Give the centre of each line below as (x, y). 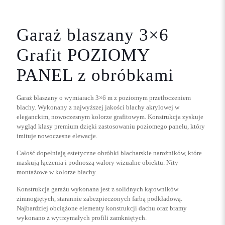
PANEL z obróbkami (95, 75)
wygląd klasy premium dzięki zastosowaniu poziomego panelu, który (111, 126)
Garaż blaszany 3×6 (93, 35)
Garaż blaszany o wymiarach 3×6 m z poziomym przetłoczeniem (104, 97)
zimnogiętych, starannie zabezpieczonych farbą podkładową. (99, 198)
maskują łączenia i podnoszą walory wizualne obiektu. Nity (97, 162)
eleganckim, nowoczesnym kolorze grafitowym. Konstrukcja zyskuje (110, 117)
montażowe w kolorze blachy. (57, 172)
